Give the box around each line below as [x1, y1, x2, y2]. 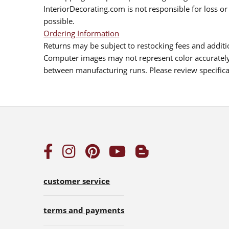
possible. [43, 15, 75, 26]
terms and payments [43, 205, 125, 216]
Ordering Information [43, 28, 120, 38]
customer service [43, 176, 110, 187]
